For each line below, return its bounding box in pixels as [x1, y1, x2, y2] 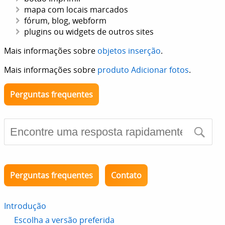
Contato [111, 170, 142, 181]
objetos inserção [97, 45, 161, 56]
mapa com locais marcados [24, 4, 128, 15]
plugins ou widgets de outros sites [24, 26, 154, 37]
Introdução [4, 200, 46, 211]
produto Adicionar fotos [97, 64, 189, 75]
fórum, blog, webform [24, 15, 106, 26]
